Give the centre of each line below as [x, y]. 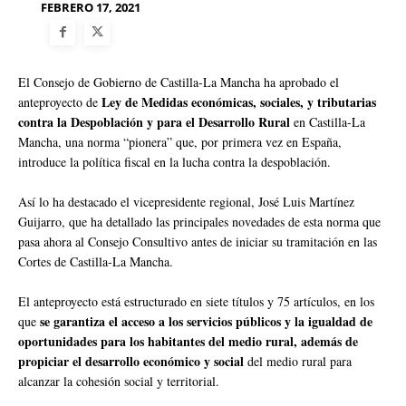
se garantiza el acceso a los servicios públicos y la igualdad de [206, 321]
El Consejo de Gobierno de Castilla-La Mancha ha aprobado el [179, 82]
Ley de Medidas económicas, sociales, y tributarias [239, 101]
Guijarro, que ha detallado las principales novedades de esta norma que [199, 221]
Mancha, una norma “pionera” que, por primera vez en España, [180, 141]
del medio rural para [298, 361]
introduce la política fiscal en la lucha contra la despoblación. [174, 161]
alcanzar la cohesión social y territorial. [119, 381]
